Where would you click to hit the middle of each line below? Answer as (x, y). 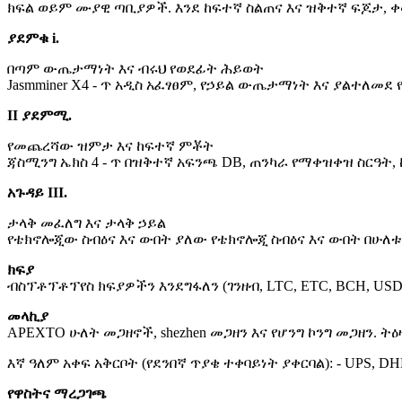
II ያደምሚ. (39, 116)
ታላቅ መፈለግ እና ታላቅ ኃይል (87, 223)
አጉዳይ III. (37, 193)
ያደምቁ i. (33, 39)
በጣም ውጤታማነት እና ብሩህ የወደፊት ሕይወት (135, 69)
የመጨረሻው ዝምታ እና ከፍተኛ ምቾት (110, 146)
